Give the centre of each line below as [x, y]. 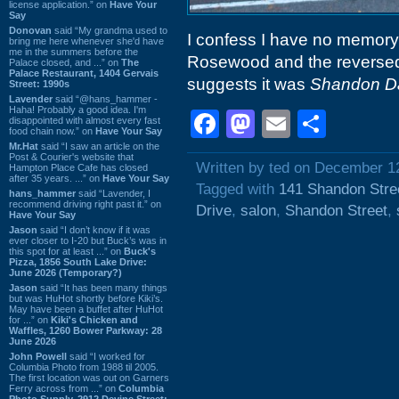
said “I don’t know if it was [94, 229]
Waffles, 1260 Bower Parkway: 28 [85, 330]
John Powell [38, 356]
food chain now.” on [52, 130]
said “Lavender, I [113, 193]
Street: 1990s [39, 83]
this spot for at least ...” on [66, 251]
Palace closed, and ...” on [65, 62]
